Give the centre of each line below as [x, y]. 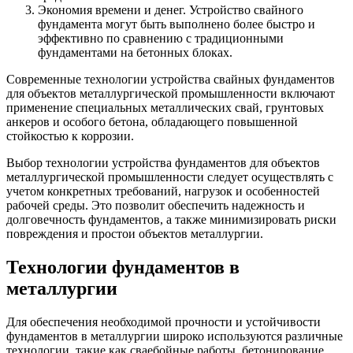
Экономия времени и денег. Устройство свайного [171, 9]
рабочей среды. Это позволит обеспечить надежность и [156, 205]
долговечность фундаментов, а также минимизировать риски [171, 219]
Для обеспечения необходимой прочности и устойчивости [163, 321]
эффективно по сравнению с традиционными [161, 38]
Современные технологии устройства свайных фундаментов [171, 79]
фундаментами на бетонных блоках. [135, 52]
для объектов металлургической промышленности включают [171, 93]
